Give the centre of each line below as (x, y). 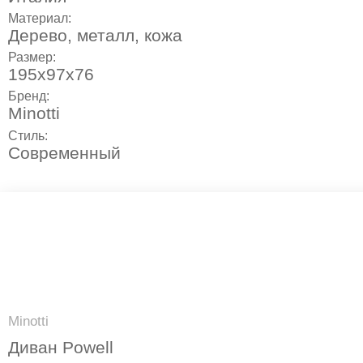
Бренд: (30, 96)
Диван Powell (61, 347)
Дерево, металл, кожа (95, 35)
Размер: (34, 58)
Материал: (41, 18)
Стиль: (30, 135)
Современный (64, 152)
